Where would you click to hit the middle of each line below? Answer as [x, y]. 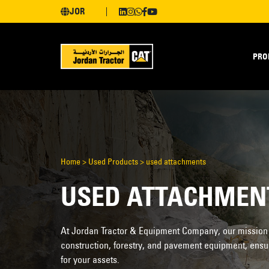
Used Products [113, 161]
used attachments [176, 161]
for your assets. [90, 259]
